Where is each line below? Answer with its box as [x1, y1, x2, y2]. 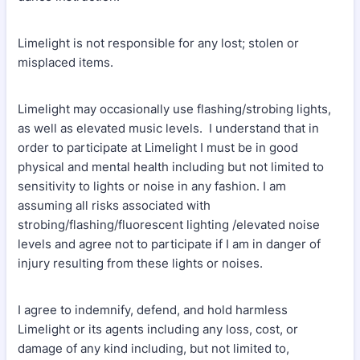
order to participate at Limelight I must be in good [18, 140, 298, 155]
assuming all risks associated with [18, 198, 211, 213]
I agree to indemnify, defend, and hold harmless [18, 302, 288, 317]
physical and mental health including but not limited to [18, 159, 324, 174]
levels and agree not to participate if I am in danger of [18, 236, 321, 252]
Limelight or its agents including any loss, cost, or [18, 321, 298, 337]
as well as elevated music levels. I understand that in [18, 121, 319, 136]
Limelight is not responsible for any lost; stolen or [18, 35, 299, 51]
